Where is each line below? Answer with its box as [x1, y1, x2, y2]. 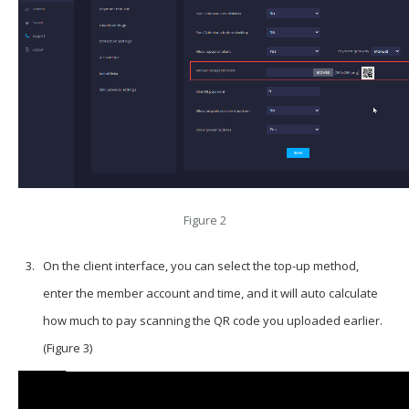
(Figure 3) [42, 339, 92, 356]
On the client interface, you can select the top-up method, [42, 257, 359, 274]
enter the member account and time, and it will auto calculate [42, 284, 378, 301]
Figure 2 [183, 211, 226, 228]
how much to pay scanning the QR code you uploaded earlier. [42, 311, 383, 329]
